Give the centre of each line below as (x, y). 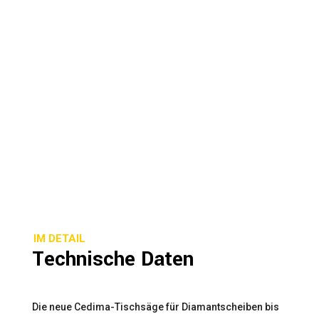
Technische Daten (113, 260)
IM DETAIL (59, 239)
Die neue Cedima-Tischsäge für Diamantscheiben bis (155, 307)
